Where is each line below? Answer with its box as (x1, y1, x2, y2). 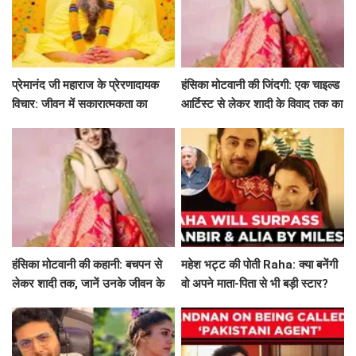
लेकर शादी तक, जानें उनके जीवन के (12, 277, 164, 292)
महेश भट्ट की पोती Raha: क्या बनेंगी (181, 257, 339, 273)
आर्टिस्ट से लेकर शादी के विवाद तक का (181, 97, 343, 112)
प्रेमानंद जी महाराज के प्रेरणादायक (12, 78, 159, 93)
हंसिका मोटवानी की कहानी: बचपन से (12, 257, 162, 273)
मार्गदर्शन (12, 116, 48, 131)
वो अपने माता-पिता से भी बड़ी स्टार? (181, 277, 329, 292)
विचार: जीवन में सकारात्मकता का (12, 97, 147, 112)
